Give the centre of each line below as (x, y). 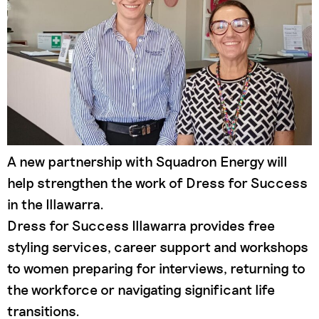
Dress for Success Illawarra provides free (141, 225)
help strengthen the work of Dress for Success (157, 183)
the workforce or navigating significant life (141, 289)
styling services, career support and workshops (158, 247)
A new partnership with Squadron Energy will (147, 161)
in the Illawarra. (56, 204)
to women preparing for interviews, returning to (156, 268)
